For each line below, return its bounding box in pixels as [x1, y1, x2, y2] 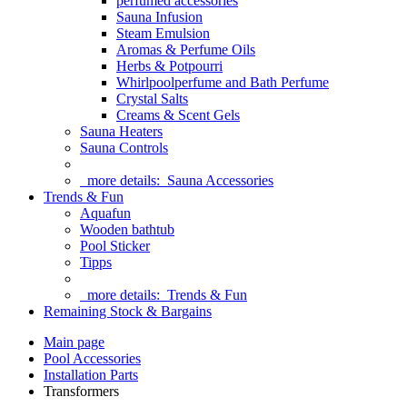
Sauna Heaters [80, 124, 163, 139]
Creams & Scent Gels [116, 107, 240, 123]
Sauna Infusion [116, 9, 203, 25]
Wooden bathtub [80, 222, 174, 237]
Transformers [44, 383, 119, 399]
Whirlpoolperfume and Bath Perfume [116, 74, 329, 90]
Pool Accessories [44, 351, 141, 366]
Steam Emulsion [116, 25, 210, 41]
